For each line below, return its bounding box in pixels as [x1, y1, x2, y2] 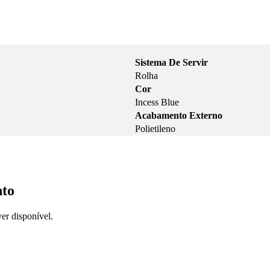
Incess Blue [135, 97, 179, 108]
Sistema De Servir [135, 57, 208, 68]
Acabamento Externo [135, 110, 222, 121]
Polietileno [135, 124, 175, 134]
